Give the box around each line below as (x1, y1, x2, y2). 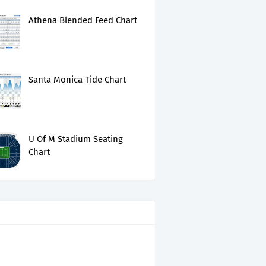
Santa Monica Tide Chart (28, 74, 126, 85)
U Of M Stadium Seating (28, 134, 123, 144)
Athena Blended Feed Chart (28, 15, 137, 26)
